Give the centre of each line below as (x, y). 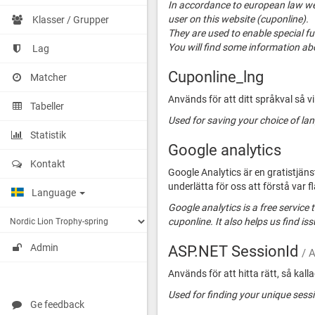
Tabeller (47, 106)
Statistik (48, 135)
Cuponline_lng (216, 77)
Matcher (49, 77)
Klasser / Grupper (71, 20)
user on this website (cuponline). (238, 19)
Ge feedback (57, 305)
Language (55, 193)
